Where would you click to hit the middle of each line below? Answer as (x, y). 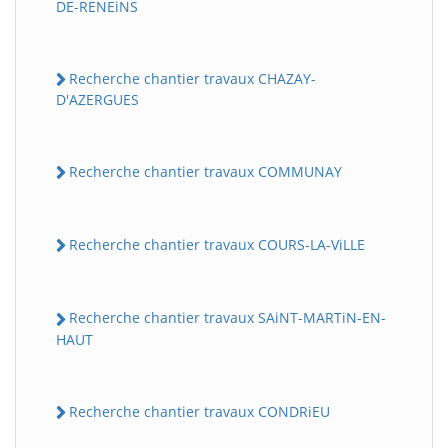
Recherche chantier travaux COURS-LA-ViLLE (217, 244)
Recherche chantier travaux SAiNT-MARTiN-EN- (227, 318)
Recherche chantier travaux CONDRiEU (199, 411)
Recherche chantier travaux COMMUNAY (205, 171)
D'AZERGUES (97, 99)
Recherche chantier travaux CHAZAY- (192, 78)
